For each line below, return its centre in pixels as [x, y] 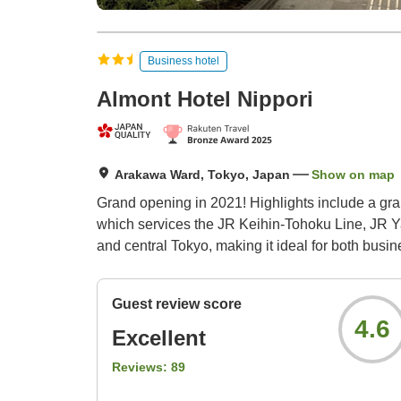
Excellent [159, 338]
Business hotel [183, 60]
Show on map [353, 175]
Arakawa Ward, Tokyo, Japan [202, 175]
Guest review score [177, 304]
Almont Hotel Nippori [205, 99]
